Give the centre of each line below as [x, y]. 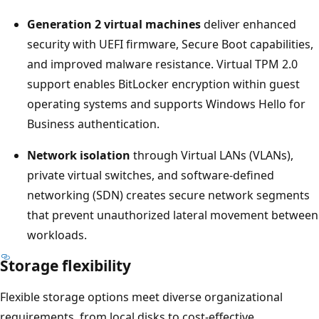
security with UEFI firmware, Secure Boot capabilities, [170, 44]
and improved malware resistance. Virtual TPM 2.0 [162, 64]
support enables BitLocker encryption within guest [163, 84]
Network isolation [79, 155]
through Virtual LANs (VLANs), [212, 155]
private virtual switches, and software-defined [151, 175]
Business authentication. [93, 124]
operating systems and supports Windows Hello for [166, 104]
